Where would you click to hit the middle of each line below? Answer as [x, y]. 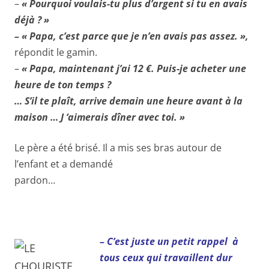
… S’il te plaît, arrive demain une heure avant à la [128, 101]
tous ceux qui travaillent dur [166, 257]
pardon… [35, 180]
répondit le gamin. [56, 52]
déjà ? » [32, 20]
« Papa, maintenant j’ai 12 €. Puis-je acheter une [133, 68]
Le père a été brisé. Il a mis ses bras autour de [118, 147]
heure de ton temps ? [63, 84]
